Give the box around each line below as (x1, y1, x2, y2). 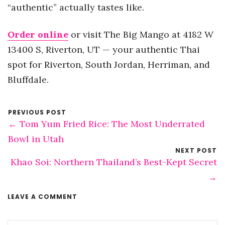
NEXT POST (175, 146, 217, 155)
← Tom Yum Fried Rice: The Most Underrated (8, 118, 205, 130)
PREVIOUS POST (8, 108, 66, 117)
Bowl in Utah (8, 133, 64, 145)
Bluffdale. (8, 74, 49, 85)
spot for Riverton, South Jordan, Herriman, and (8, 59, 210, 70)
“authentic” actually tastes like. (8, 2, 144, 13)
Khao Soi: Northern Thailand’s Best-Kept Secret (11, 156, 217, 168)
